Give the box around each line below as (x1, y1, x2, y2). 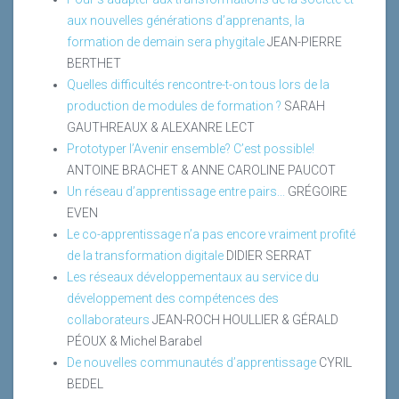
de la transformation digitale (67, 248, 224, 263)
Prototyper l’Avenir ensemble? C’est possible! (67, 141, 314, 156)
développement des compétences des (67, 290, 279, 305)
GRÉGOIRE (288, 183, 347, 199)
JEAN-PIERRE (267, 34, 342, 49)
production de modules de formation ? (67, 98, 281, 113)
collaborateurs (67, 312, 150, 327)
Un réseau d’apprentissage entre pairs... (67, 183, 285, 199)
